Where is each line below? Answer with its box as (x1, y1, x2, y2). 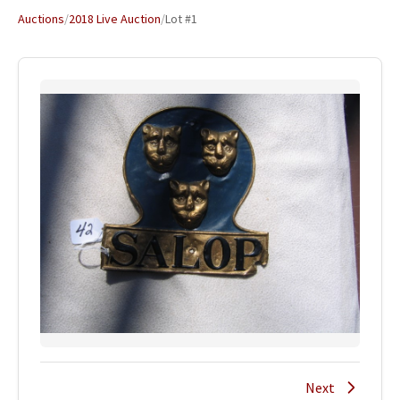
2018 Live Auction (69, 11, 161, 27)
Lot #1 (165, 11, 197, 27)
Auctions (18, 11, 64, 27)
